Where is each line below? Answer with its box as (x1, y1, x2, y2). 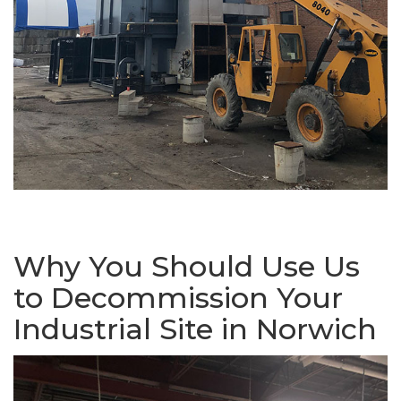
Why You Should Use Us (13, 248, 360, 284)
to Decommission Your (13, 279, 343, 315)
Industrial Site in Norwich (13, 311, 377, 346)
